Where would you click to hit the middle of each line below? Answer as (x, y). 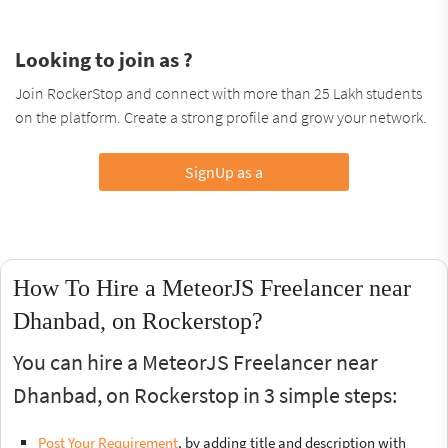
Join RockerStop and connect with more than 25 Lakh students (218, 92)
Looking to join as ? (104, 59)
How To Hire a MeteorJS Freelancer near (212, 287)
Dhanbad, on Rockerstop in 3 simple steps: (205, 394)
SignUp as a (223, 171)
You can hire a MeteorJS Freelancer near (195, 361)
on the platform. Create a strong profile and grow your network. (221, 116)
